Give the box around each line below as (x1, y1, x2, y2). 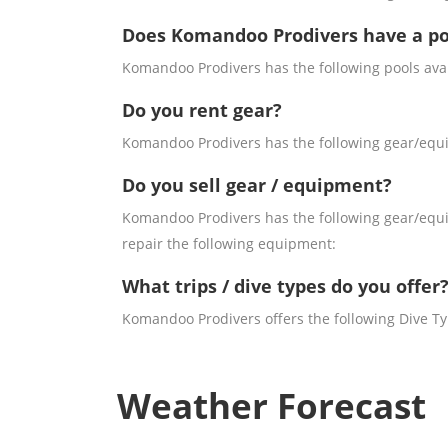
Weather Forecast (117, 382, 426, 430)
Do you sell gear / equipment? (122, 173, 392, 198)
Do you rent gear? (122, 98, 282, 123)
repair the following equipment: (122, 234, 336, 254)
